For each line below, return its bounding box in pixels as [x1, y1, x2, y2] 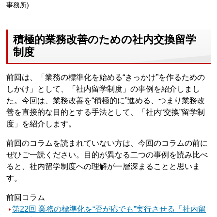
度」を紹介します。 [6, 119, 77, 128]
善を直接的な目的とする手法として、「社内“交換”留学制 [6, 108, 205, 116]
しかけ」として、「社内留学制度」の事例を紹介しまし [6, 84, 201, 93]
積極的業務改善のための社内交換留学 [13, 33, 197, 46]
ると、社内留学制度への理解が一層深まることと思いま [6, 162, 201, 170]
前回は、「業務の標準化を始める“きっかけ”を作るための [6, 73, 205, 81]
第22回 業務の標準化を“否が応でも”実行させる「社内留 [12, 204, 206, 213]
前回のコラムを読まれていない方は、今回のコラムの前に [6, 139, 208, 147]
